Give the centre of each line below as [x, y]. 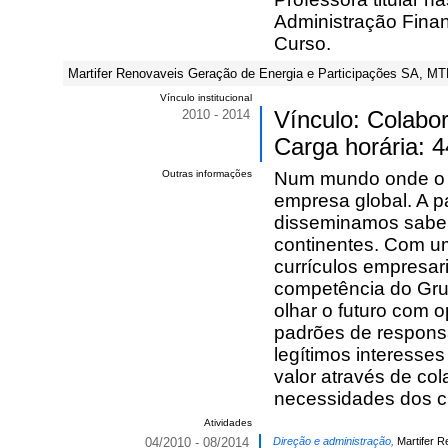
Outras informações [207, 173]
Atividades [228, 422]
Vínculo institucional [206, 97]
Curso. [302, 43]
